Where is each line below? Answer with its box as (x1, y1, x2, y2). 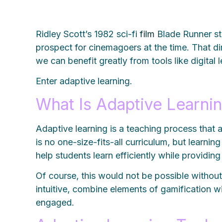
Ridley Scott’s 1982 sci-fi (36, 28, 140, 39)
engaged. (36, 197, 75, 208)
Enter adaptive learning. (36, 76, 135, 87)
